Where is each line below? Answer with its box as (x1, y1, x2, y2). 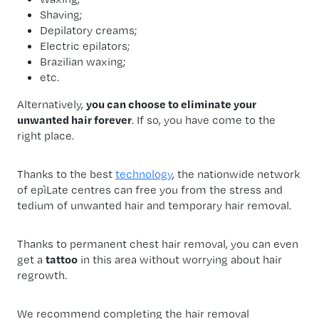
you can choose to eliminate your (86, 96, 256, 111)
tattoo (46, 251, 78, 266)
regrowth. (17, 267, 67, 282)
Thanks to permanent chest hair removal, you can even (17, 236, 298, 251)
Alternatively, (17, 96, 86, 111)
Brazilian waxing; (40, 53, 125, 68)
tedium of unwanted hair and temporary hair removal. (17, 197, 291, 212)
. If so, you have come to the (132, 112, 276, 127)
